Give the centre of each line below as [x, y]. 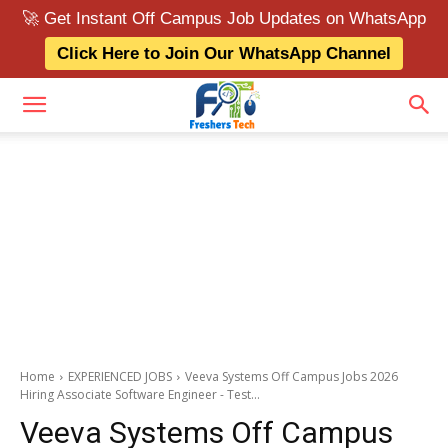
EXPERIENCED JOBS [120, 376]
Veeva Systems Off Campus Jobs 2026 [291, 376]
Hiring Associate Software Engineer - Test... [140, 394]
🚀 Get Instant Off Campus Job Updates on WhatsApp [224, 18]
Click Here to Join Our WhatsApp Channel [224, 53]
